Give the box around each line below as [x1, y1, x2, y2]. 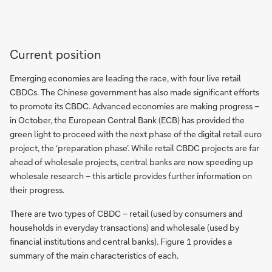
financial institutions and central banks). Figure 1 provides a [10, 236, 232, 247]
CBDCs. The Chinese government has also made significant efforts [10, 86, 259, 98]
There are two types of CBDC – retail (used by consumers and [10, 208, 242, 219]
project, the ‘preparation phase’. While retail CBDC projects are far [10, 142, 259, 154]
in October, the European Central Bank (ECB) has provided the [10, 114, 245, 126]
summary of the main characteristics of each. [10, 250, 178, 261]
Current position [10, 46, 101, 62]
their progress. [10, 184, 64, 195]
